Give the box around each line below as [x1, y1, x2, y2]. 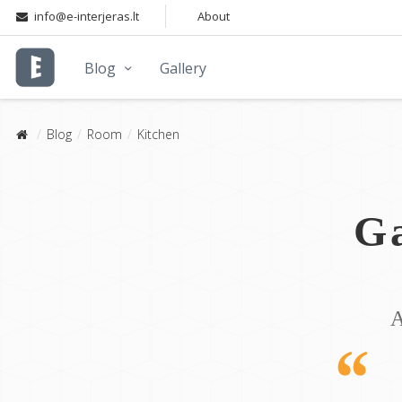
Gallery [160, 58, 207, 78]
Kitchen [136, 126, 179, 143]
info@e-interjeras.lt [34, 8, 140, 24]
